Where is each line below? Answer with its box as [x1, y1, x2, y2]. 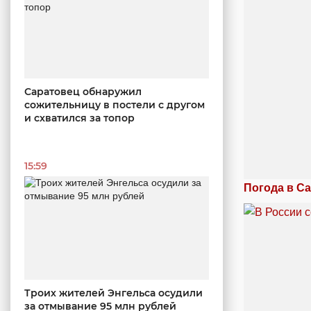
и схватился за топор [24, 111, 135, 124]
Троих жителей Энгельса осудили [24, 287, 203, 300]
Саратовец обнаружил [24, 85, 142, 98]
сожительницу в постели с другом [24, 98, 205, 111]
